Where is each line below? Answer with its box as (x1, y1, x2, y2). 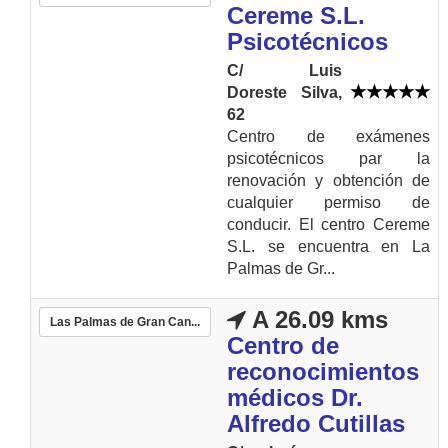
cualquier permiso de (227, 194, 430, 211)
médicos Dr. (227, 384, 363, 411)
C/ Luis (227, 62, 342, 79)
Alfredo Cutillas (227, 410, 405, 437)
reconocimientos (227, 358, 419, 385)
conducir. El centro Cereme (227, 216, 430, 233)
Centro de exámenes (227, 128, 430, 145)
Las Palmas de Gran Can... (50, 315, 200, 329)
